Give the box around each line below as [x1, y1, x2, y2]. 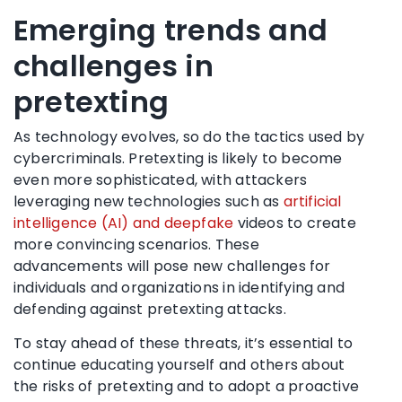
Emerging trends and [13, 9, 328, 50]
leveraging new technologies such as [13, 190, 284, 212]
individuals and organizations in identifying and [13, 276, 345, 298]
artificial [283, 190, 342, 212]
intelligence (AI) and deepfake [13, 212, 234, 233]
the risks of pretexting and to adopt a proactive [13, 375, 360, 397]
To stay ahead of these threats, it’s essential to [13, 332, 354, 354]
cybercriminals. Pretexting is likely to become [13, 147, 343, 169]
